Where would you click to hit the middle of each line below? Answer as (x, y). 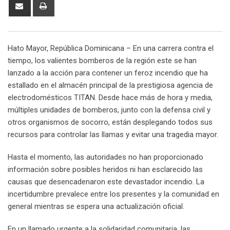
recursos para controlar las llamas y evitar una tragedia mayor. (113, 135)
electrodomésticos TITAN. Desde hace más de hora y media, (110, 98)
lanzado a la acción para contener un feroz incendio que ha (108, 73)
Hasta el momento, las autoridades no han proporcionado (106, 157)
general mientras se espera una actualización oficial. (96, 207)
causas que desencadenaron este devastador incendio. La (106, 182)
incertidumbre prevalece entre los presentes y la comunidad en (113, 194)
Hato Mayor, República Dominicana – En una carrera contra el (111, 49)
